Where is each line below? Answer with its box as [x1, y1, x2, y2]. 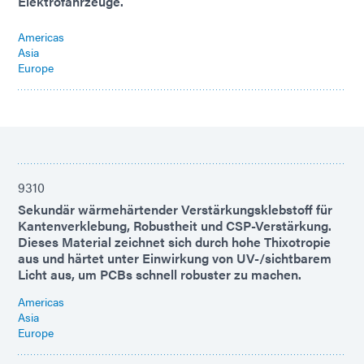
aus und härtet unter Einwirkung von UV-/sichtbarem [18, 249, 331, 268]
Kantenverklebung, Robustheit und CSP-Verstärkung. [18, 216, 331, 236]
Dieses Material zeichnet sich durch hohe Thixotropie [18, 232, 331, 252]
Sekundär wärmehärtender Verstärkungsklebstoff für [18, 200, 332, 219]
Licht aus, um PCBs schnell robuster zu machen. [18, 265, 301, 284]
